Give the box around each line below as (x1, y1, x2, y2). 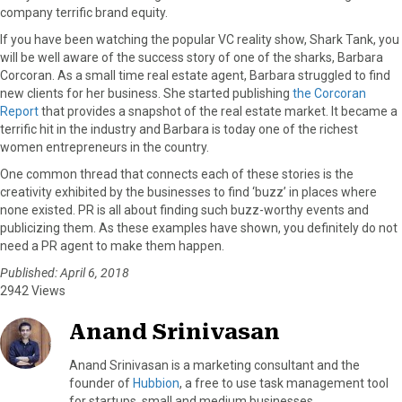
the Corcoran (293, 85, 366, 100)
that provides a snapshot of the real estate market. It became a (39, 103, 398, 118)
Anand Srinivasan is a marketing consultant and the (69, 357, 360, 372)
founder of (69, 375, 133, 390)
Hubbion (133, 375, 179, 390)
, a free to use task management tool (179, 375, 389, 390)
